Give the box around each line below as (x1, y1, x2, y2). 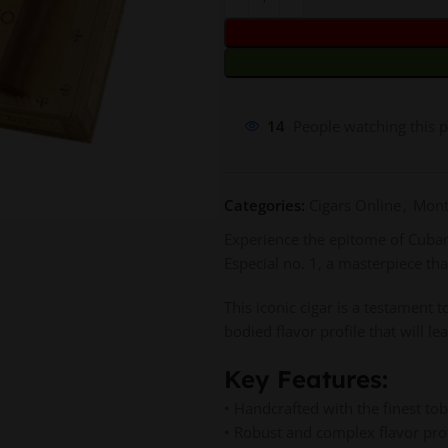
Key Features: (224, 364, 388, 394)
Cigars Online (309, 195, 401, 215)
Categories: (224, 195, 305, 215)
